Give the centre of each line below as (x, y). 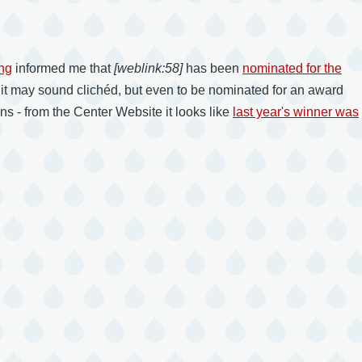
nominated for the (292, 68)
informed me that (63, 68)
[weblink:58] (148, 68)
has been (213, 68)
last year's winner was (296, 112)
